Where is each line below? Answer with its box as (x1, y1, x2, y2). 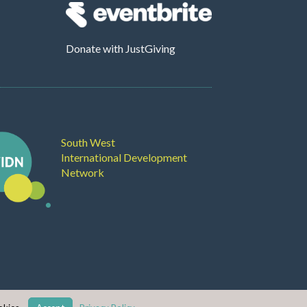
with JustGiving (100, 41, 175, 55)
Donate (65, 41, 101, 55)
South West (61, 135, 116, 149)
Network (61, 165, 105, 179)
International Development (61, 150, 188, 164)
